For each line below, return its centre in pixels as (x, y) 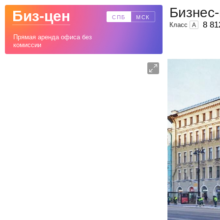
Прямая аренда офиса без (53, 37)
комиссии (27, 45)
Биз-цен (41, 16)
